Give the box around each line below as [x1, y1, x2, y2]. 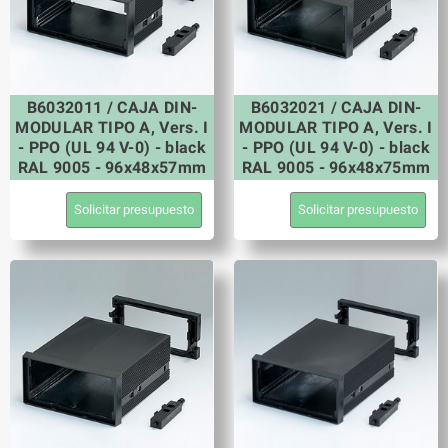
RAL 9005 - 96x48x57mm [17, 157, 207, 177]
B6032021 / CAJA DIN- [250, 97, 422, 117]
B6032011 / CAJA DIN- [26, 97, 198, 117]
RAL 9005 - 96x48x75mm [241, 157, 431, 177]
